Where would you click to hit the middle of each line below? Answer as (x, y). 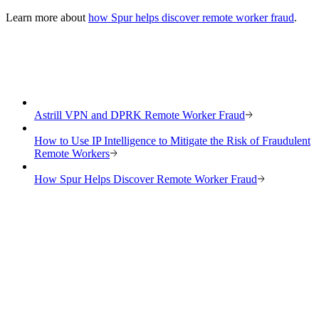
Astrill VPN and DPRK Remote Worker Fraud (140, 115)
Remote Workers (72, 153)
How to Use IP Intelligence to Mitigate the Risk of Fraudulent (172, 140)
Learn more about (47, 18)
